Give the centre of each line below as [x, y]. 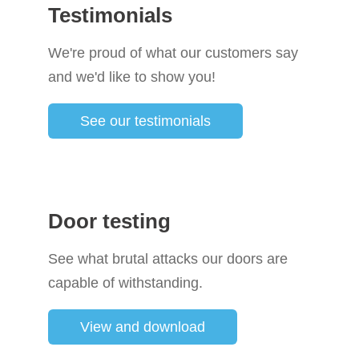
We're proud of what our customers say [173, 53]
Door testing [109, 222]
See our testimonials [145, 121]
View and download [143, 327]
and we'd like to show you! [132, 77]
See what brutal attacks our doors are [168, 259]
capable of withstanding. [125, 283]
